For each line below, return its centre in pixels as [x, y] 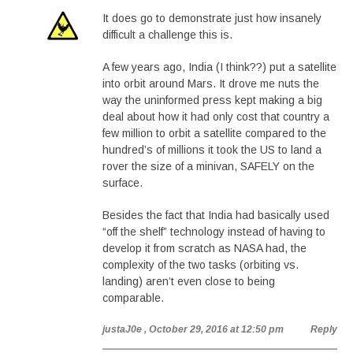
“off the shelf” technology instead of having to [214, 232]
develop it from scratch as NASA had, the [204, 248]
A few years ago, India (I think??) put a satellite [219, 67]
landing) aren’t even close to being [189, 281]
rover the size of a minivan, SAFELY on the [208, 166]
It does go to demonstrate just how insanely [212, 18]
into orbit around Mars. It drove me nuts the [211, 84]
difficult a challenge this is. [167, 35]
